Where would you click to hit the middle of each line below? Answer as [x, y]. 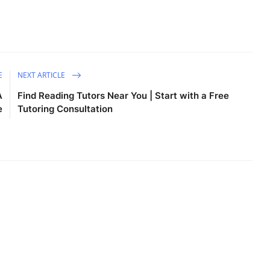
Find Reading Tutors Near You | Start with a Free [124, 96]
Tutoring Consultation [65, 109]
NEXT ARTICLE [42, 75]
